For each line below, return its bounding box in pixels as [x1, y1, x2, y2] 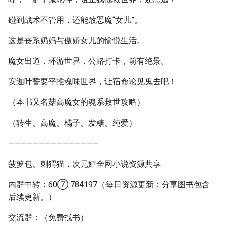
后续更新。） [8, 192, 56, 202]
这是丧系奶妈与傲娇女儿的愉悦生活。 [8, 36, 145, 45]
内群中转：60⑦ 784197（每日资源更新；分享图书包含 [8, 180, 210, 189]
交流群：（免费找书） [8, 213, 88, 222]
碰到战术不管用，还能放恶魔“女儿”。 [8, 15, 142, 25]
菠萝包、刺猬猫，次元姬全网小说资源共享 [8, 159, 161, 169]
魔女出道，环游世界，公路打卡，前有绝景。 [8, 56, 169, 66]
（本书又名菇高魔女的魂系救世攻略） [8, 97, 145, 107]
